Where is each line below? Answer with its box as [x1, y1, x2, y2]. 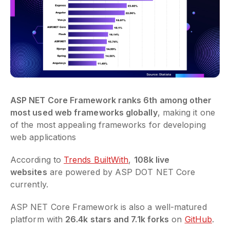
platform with [10, 214, 66, 224]
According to [10, 154, 64, 165]
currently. [10, 179, 48, 189]
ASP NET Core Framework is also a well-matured [10, 201, 207, 212]
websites [10, 166, 47, 177]
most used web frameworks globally [10, 107, 158, 118]
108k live [133, 154, 170, 165]
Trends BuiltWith [64, 154, 129, 165]
